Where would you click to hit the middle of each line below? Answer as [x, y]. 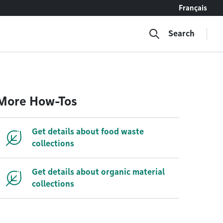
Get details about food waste [88, 132]
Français [193, 8]
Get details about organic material [98, 172]
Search [181, 34]
